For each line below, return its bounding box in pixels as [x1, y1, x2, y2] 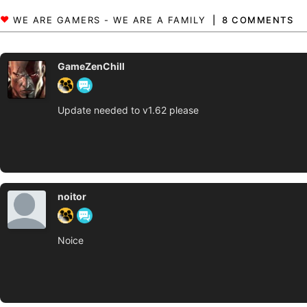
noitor [58, 191, 86, 202]
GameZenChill [58, 60, 125, 72]
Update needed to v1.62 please [58, 104, 199, 116]
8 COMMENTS [222, 14, 294, 25]
